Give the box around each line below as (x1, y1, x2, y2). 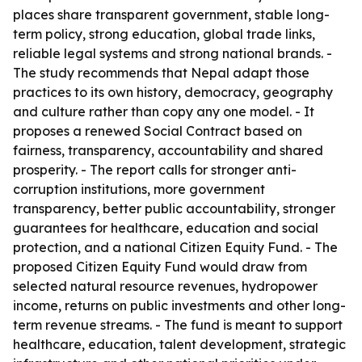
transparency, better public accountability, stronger (13, 200, 335, 217)
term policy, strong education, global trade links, (13, 26, 315, 42)
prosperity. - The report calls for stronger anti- (13, 162, 297, 178)
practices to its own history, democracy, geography (13, 84, 333, 100)
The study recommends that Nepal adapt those (13, 65, 309, 81)
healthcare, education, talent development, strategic (13, 336, 346, 352)
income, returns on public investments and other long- (13, 297, 346, 314)
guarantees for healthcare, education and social (13, 220, 318, 236)
